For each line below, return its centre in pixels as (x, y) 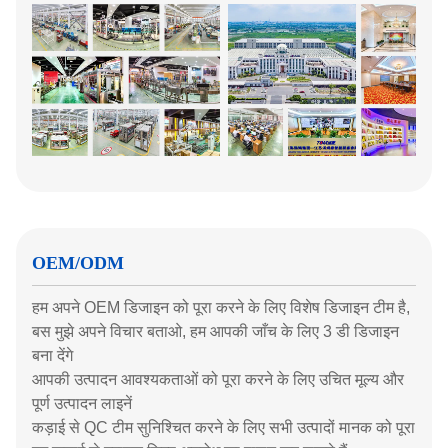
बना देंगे (52, 355)
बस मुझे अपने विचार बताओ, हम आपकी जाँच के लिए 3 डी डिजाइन (215, 331)
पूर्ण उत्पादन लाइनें (82, 403)
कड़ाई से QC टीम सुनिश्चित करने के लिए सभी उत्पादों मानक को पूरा (223, 427)
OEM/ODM (78, 263)
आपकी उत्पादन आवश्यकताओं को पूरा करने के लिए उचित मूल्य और (218, 379)
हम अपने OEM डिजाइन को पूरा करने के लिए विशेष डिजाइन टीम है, (221, 307)
